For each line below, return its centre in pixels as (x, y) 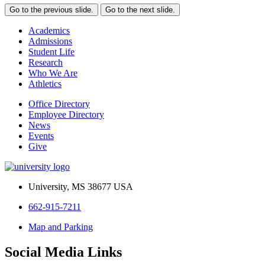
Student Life (51, 52)
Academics (49, 30)
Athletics (45, 84)
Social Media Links (63, 252)
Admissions (50, 41)
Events (41, 136)
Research (46, 62)
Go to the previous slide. (51, 10)
